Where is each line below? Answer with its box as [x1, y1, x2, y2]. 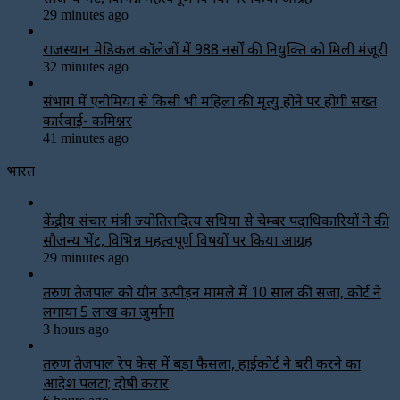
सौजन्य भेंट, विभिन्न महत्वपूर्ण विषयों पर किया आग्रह [43, 229, 312, 250]
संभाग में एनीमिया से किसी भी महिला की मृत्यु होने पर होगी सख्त [43, 90, 377, 111]
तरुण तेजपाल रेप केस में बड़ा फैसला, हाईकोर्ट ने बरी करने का [43, 353, 361, 373]
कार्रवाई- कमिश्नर [43, 110, 132, 130]
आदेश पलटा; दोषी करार [43, 372, 169, 393]
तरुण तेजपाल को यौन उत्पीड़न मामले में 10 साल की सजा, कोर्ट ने [43, 281, 381, 302]
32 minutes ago [43, 58, 129, 74]
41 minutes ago [43, 129, 129, 146]
